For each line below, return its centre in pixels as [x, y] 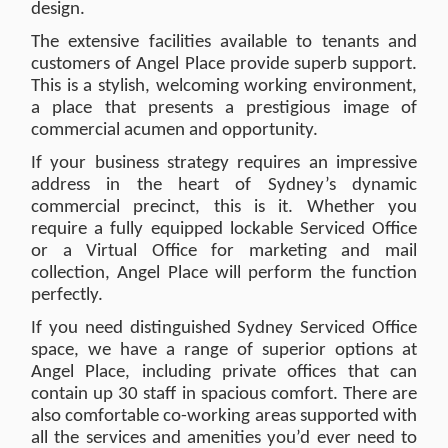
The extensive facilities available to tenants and [224, 42]
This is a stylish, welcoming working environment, [224, 86]
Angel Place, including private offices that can [224, 372]
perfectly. [67, 295]
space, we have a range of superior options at [224, 350]
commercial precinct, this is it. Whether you [224, 207]
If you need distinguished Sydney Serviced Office [224, 328]
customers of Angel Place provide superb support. [224, 64]
